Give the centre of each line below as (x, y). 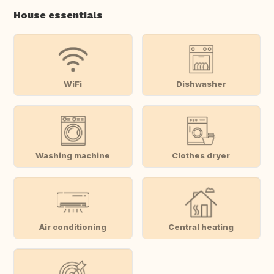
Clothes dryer (201, 155)
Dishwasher (201, 83)
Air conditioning (73, 227)
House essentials (58, 15)
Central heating (201, 227)
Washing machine (73, 155)
